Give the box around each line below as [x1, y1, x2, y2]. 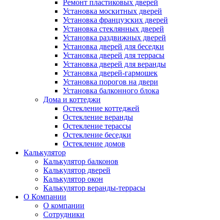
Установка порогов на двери [63, 77, 158, 86]
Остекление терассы [63, 121, 131, 130]
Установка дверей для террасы [63, 51, 165, 59]
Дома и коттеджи [43, 95, 101, 104]
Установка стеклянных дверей [63, 24, 164, 33]
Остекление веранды [63, 112, 133, 121]
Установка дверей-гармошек [63, 68, 158, 77]
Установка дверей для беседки [63, 42, 164, 51]
